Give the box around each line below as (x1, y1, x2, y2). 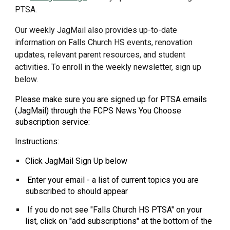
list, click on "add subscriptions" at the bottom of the (25, 216, 213, 226)
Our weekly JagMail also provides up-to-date (15, 25, 178, 35)
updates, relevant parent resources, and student (15, 50, 186, 60)
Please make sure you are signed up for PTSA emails (15, 94, 207, 104)
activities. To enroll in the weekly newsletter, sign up (15, 62, 202, 72)
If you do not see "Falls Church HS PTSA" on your (27, 205, 203, 215)
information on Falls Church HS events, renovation (15, 37, 193, 47)
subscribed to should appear (25, 186, 128, 196)
